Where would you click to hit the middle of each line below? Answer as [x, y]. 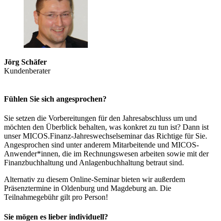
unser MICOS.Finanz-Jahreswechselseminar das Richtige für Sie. [106, 136]
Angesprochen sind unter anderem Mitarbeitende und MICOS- [101, 145]
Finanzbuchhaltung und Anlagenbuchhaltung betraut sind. [94, 163]
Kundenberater [27, 71]
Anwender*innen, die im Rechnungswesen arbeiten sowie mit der [106, 154]
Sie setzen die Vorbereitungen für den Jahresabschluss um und [100, 118]
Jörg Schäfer [25, 62]
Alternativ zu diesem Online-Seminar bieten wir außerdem [94, 180]
